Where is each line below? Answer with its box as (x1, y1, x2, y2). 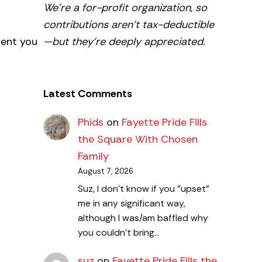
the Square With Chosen (77, 132, 198, 147)
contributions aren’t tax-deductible (43, 17, 214, 32)
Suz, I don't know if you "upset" (77, 182, 209, 195)
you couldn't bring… (77, 226, 160, 239)
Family (77, 149, 109, 164)
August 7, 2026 (77, 166, 133, 177)
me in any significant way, (77, 196, 185, 209)
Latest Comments (43, 87, 132, 101)
